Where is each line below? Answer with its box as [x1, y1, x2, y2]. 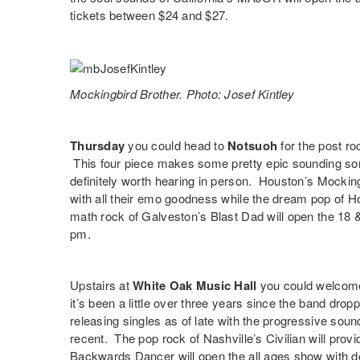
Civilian [265, 329, 306, 347]
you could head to [125, 137, 228, 154]
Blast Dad [210, 207, 264, 225]
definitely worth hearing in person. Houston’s [70, 172, 317, 190]
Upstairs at [70, 276, 133, 294]
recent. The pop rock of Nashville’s [70, 329, 266, 347]
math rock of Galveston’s [70, 207, 211, 225]
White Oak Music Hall [133, 276, 257, 295]
